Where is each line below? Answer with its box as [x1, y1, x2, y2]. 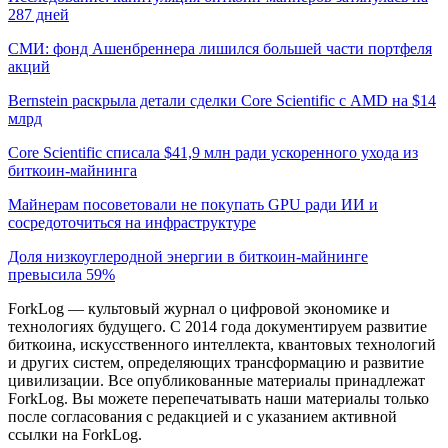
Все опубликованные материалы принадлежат [108, 371, 425, 389]
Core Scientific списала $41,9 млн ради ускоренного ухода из [8, 143, 418, 161]
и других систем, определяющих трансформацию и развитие [8, 353, 424, 371]
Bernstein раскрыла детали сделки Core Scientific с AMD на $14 [8, 91, 436, 109]
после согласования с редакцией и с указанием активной [8, 407, 397, 425]
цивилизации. [8, 371, 104, 389]
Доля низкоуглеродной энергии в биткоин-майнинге [8, 247, 368, 265]
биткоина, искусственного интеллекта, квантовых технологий [8, 335, 436, 353]
